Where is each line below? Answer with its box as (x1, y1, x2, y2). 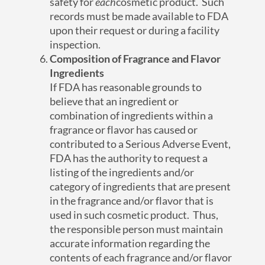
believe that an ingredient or (50, 95, 179, 108)
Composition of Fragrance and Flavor (50, 52, 221, 66)
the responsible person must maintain (50, 222, 224, 236)
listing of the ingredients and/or (50, 166, 195, 179)
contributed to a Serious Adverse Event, (50, 137, 231, 151)
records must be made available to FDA (50, 9, 229, 23)
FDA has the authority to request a (50, 151, 208, 165)
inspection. (50, 38, 101, 51)
